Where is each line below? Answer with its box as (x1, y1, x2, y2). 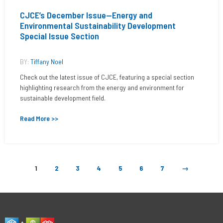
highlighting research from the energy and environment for (20, 83, 184, 92)
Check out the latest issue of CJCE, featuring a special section (20, 73, 194, 81)
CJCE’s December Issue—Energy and (20, 9, 152, 20)
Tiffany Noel (30, 57, 63, 66)
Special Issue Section (20, 30, 99, 41)
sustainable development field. (20, 94, 106, 102)
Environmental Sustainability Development (20, 20, 176, 31)
